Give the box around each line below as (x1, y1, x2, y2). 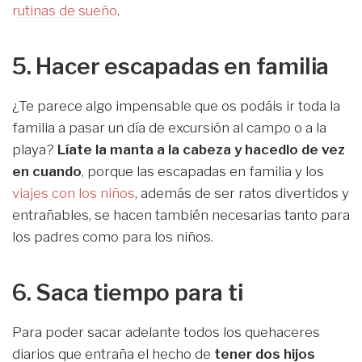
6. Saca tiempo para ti (12, 279, 243, 307)
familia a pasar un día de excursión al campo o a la (12, 120, 326, 137)
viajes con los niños (12, 185, 135, 202)
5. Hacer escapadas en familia (12, 53, 330, 81)
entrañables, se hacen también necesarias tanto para (12, 207, 350, 224)
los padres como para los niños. (12, 229, 213, 246)
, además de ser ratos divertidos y (135, 185, 349, 202)
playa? (12, 141, 57, 158)
